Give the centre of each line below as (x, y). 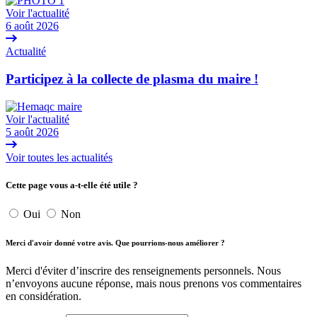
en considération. (44, 296)
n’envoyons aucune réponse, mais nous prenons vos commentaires (154, 283)
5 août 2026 (32, 132)
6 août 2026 (32, 26)
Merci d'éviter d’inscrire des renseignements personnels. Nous (143, 270)
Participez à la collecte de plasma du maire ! (132, 79)
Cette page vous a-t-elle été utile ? (72, 185)
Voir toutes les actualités (59, 157)
